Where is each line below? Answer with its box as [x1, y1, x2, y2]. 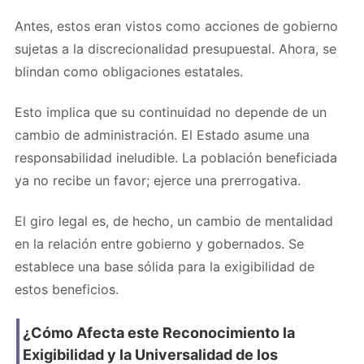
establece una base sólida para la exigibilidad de [15, 258, 314, 275]
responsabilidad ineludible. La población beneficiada [15, 149, 337, 166]
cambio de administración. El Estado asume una [15, 126, 310, 143]
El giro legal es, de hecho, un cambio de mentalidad [15, 212, 333, 229]
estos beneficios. [15, 280, 119, 297]
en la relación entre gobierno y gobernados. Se [15, 235, 304, 252]
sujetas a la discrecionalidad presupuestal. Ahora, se [15, 40, 336, 57]
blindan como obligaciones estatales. [15, 63, 243, 80]
